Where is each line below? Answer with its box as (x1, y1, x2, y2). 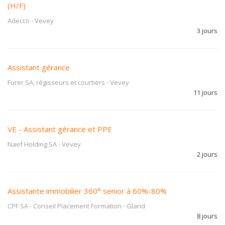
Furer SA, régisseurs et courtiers (8, 78, 105, 87)
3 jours (197, 26, 217, 35)
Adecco (8, 16, 30, 25)
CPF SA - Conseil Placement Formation (8, 201, 122, 210)
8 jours (197, 211, 217, 220)
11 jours (193, 88, 217, 97)
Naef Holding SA (8, 140, 57, 149)
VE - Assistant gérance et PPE (8, 124, 112, 134)
